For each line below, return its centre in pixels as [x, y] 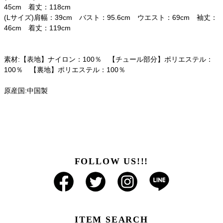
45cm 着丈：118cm [37, 7]
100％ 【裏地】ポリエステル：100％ [65, 70]
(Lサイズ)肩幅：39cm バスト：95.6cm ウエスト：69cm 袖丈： [111, 18]
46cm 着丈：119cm [37, 28]
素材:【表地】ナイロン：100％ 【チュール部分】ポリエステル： [109, 59]
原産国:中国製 [26, 91]
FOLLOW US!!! [111, 162]
